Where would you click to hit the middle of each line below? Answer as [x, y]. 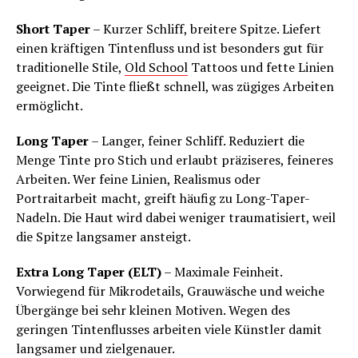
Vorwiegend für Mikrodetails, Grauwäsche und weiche [170, 291]
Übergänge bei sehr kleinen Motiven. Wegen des [153, 310]
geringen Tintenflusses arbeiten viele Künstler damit [169, 330]
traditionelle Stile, [70, 68]
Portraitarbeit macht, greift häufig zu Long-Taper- [163, 199]
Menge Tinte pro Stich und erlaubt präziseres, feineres [175, 160]
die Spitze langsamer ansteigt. [103, 237]
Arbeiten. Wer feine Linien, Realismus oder [138, 179]
